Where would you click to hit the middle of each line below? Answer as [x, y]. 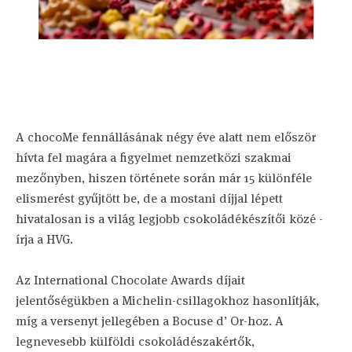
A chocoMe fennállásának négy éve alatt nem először [166, 137]
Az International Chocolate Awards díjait [130, 280]
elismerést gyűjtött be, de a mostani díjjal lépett [149, 198]
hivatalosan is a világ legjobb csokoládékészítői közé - [169, 219]
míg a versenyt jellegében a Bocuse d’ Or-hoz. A [150, 321]
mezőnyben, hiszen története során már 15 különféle [164, 178]
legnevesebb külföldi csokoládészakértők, [135, 341]
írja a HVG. [44, 239]
